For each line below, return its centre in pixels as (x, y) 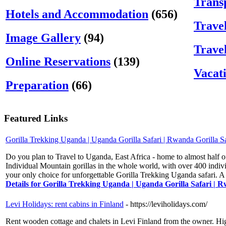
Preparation (37, 85)
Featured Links (36, 119)
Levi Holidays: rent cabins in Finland (65, 204)
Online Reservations (58, 61)
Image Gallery (43, 38)
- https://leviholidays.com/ (166, 204)
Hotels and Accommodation (77, 14)
